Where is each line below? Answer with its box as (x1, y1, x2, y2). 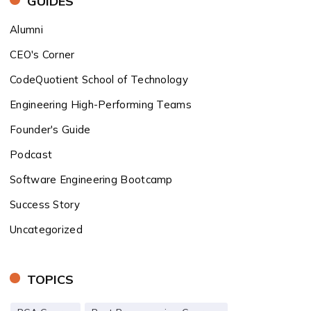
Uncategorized (10, 223, 83, 236)
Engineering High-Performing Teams (10, 98, 192, 111)
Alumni (10, 23, 43, 36)
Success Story (10, 198, 80, 211)
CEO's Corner (10, 48, 75, 61)
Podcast (10, 148, 53, 161)
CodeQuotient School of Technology (10, 73, 188, 86)
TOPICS (27, 271, 74, 287)
